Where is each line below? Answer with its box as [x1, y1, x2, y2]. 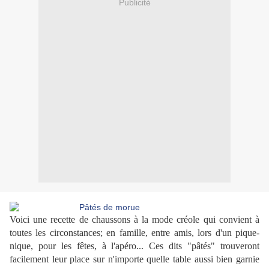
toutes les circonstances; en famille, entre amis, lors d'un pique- [10, 228, 259, 238]
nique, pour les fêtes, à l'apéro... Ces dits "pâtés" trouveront [10, 241, 259, 252]
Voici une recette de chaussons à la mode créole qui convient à [10, 214, 259, 225]
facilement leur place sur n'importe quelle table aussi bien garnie [10, 254, 259, 265]
